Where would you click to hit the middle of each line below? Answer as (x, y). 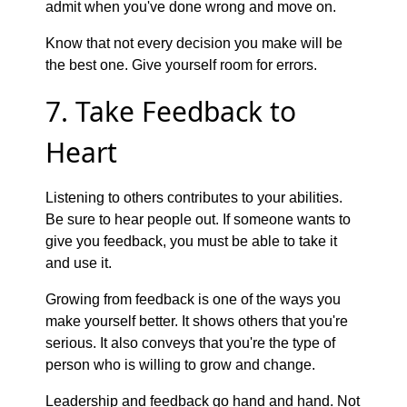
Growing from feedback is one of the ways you (193, 299)
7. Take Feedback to (171, 111)
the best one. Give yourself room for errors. (181, 65)
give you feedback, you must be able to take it (191, 241)
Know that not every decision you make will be (194, 43)
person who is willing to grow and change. (180, 364)
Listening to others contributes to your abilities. (194, 197)
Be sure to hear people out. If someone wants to (198, 219)
